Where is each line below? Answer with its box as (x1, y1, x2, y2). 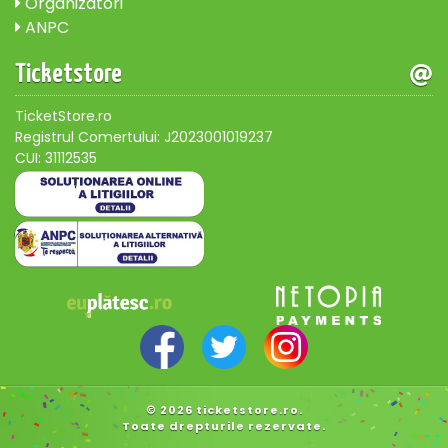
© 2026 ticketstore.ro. (145, 402, 303, 419)
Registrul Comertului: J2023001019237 (15, 127, 273, 148)
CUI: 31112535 (15, 148, 97, 169)
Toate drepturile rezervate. (122, 418, 326, 435)
